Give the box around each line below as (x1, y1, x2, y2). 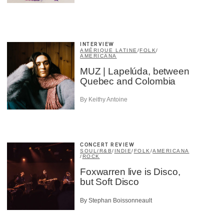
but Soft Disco (80, 176, 139, 187)
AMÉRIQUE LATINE (80, 47, 137, 53)
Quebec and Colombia (80, 75, 176, 86)
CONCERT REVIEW (80, 142, 134, 148)
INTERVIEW (80, 41, 114, 47)
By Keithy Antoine (80, 96, 127, 103)
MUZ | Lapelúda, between (80, 65, 189, 76)
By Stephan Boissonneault (80, 196, 152, 204)
